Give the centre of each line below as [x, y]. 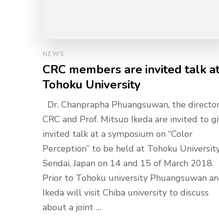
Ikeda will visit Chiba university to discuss [126, 193]
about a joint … [72, 208]
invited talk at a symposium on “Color [118, 134]
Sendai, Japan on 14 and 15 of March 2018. [128, 164]
